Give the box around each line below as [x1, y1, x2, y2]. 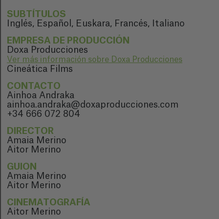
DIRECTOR [7, 127, 54, 135]
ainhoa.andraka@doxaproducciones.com [7, 100, 178, 109]
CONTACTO [7, 82, 61, 90]
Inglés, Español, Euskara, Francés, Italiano [7, 19, 185, 28]
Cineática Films [7, 65, 73, 73]
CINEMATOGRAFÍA [7, 198, 90, 207]
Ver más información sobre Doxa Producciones [7, 56, 182, 64]
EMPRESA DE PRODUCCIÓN [7, 36, 130, 45]
